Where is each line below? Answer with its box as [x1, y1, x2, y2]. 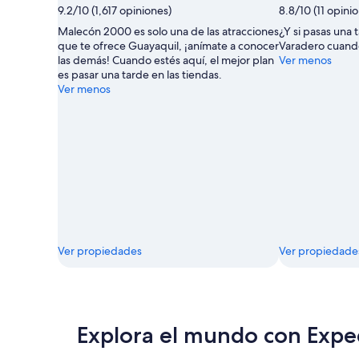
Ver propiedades [58, 243, 142, 258]
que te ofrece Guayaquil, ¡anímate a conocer [58, 38, 279, 53]
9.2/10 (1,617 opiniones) [58, 2, 171, 18]
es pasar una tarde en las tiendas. [58, 67, 222, 82]
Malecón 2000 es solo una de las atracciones [58, 23, 279, 38]
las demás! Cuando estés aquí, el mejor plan [58, 52, 274, 67]
